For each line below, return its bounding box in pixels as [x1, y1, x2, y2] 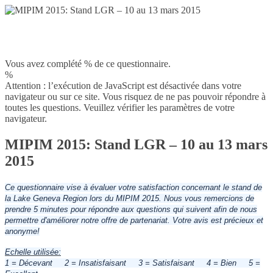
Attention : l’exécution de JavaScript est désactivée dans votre [5, 80, 241, 91]
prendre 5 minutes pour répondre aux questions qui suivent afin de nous [5, 204, 257, 214]
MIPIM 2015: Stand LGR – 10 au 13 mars [5, 136, 268, 152]
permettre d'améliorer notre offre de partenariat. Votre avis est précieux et [5, 215, 263, 225]
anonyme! [5, 226, 40, 236]
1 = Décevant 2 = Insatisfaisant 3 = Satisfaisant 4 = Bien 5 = [5, 258, 260, 268]
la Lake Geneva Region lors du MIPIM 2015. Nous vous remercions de [5, 193, 254, 203]
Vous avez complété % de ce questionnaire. [5, 58, 171, 69]
